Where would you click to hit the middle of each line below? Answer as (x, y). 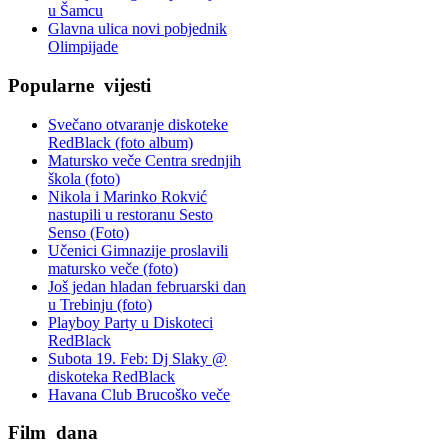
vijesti (125, 85)
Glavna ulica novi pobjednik (137, 29)
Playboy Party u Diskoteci (130, 322)
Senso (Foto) (88, 232)
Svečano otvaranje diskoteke (138, 124)
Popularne (53, 85)
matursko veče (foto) (113, 268)
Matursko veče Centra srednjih (144, 160)
